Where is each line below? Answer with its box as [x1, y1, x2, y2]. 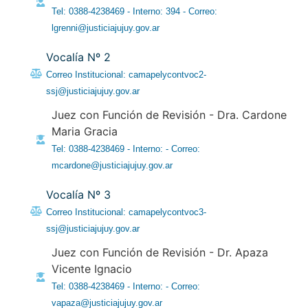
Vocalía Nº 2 [45, 50, 111, 65]
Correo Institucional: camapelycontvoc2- [45, 69, 206, 80]
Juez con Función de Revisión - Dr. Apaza [52, 245, 269, 260]
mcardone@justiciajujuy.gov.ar [52, 160, 173, 171]
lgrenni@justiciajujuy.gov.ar [52, 23, 160, 34]
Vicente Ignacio [52, 262, 133, 276]
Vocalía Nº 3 [45, 188, 111, 202]
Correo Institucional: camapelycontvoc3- [45, 207, 206, 218]
